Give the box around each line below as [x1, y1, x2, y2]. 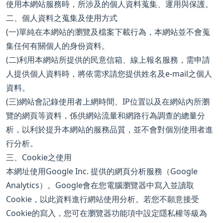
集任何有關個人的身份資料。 [6, 40, 110, 52]
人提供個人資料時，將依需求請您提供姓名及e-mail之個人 [6, 68, 212, 80]
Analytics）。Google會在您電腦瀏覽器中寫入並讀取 [6, 180, 194, 191]
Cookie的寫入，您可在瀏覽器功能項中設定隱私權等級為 [6, 208, 207, 219]
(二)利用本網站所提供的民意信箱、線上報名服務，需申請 [6, 54, 210, 66]
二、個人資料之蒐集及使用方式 [6, 12, 117, 24]
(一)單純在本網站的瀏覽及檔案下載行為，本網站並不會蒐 [6, 26, 210, 38]
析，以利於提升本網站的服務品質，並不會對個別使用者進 [6, 124, 213, 135]
